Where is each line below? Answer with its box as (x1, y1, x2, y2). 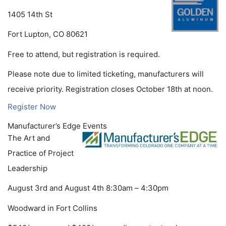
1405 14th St (8, 9, 52, 19)
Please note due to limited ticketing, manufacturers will (8, 69, 204, 79)
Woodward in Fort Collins (8, 203, 97, 213)
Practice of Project (8, 148, 74, 158)
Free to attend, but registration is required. (8, 49, 160, 59)
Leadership (8, 163, 47, 173)
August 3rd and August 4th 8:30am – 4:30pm (8, 183, 168, 193)
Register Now (8, 101, 56, 111)
